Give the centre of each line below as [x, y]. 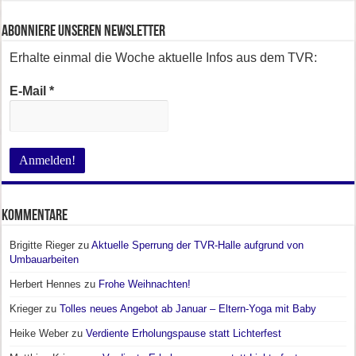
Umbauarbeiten [44, 259]
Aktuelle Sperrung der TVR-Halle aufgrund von [198, 245]
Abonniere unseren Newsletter [84, 31]
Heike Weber [39, 333]
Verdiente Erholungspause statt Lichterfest [184, 333]
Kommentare [35, 216]
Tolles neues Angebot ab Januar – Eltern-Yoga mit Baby [188, 308]
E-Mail [30, 91]
